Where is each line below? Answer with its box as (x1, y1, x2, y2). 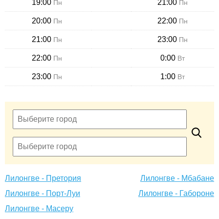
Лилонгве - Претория (5, 174, 81, 183)
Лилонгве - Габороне (138, 189, 214, 198)
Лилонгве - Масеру (5, 204, 73, 213)
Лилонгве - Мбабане (140, 174, 214, 183)
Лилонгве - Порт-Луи (5, 189, 80, 198)
